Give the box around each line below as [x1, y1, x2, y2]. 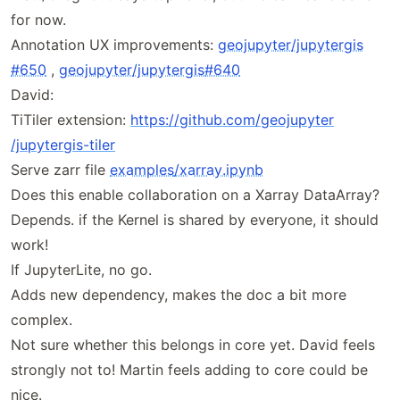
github [179, 111, 222, 129]
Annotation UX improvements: [11, 36, 218, 54]
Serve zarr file [11, 161, 110, 179]
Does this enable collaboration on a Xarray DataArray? [11, 186, 379, 204]
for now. [11, 11, 66, 29]
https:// [130, 111, 179, 129]
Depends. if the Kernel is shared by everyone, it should [11, 211, 379, 229]
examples [110, 161, 174, 179]
